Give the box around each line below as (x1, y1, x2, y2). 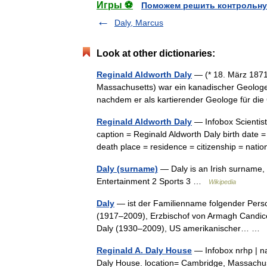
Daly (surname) (97, 164, 158, 173)
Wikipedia (209, 178, 236, 185)
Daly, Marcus (114, 18, 163, 27)
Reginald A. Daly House (97, 246, 192, 255)
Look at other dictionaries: (97, 48, 215, 58)
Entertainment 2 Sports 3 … (97, 176, 209, 186)
